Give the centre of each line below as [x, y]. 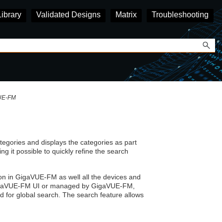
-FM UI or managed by [54, 186]
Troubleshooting [180, 15]
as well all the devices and [99, 177]
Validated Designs [68, 15]
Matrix [126, 15]
